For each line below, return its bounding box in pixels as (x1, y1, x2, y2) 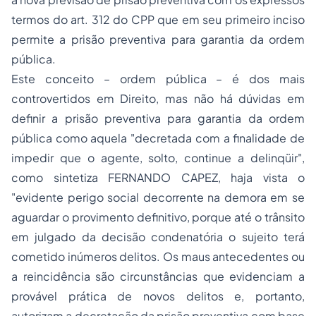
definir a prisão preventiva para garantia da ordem (11, 111, 305, 126)
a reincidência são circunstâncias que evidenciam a (11, 269, 305, 284)
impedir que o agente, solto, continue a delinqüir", (11, 150, 305, 165)
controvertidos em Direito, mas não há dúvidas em (11, 91, 305, 106)
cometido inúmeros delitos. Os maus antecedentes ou (11, 249, 305, 264)
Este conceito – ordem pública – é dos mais (11, 71, 305, 86)
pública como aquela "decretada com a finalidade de (11, 130, 305, 145)
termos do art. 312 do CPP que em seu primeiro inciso (11, 12, 305, 27)
